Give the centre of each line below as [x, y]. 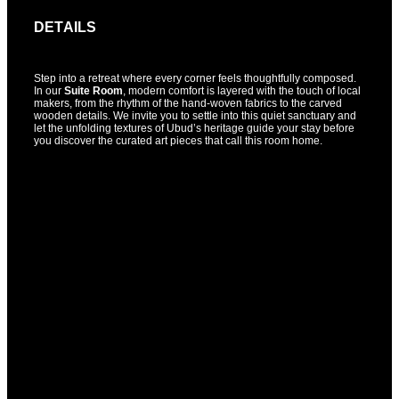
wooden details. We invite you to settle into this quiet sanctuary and [195, 116]
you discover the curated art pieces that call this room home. [178, 141]
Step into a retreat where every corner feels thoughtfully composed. [195, 78]
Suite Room [94, 91]
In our [49, 91]
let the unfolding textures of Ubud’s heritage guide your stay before [194, 128]
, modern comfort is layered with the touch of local [242, 91]
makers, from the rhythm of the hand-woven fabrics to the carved [188, 103]
